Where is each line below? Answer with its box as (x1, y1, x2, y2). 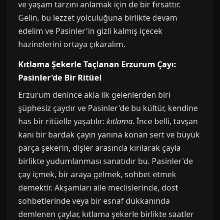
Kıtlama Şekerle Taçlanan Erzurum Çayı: (18, 59, 176, 70)
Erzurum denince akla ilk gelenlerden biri (18, 89, 170, 100)
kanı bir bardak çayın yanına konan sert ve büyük (18, 129, 200, 140)
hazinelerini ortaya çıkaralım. (18, 39, 125, 50)
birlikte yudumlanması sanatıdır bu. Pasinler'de (18, 156, 193, 166)
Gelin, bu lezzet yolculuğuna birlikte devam (18, 12, 177, 23)
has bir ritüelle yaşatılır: (18, 116, 107, 127)
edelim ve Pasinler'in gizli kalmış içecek (18, 26, 163, 36)
